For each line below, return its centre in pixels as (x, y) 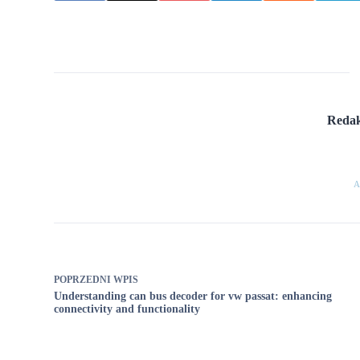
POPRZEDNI (84, 279)
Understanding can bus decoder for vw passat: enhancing (193, 296)
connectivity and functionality (127, 309)
